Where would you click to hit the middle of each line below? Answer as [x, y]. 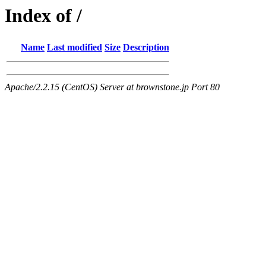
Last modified [75, 47]
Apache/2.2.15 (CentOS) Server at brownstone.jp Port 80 [112, 87]
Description [146, 47]
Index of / [43, 15]
